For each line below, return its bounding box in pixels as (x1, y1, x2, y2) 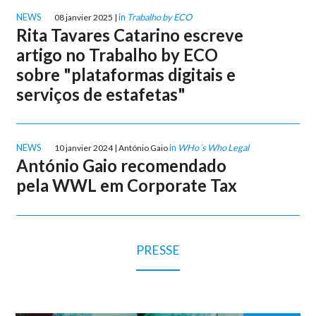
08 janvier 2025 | (54, 12, 119, 23)
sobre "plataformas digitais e (16, 64, 236, 85)
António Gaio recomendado (16, 155, 227, 176)
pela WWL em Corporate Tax (16, 175, 238, 196)
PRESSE (136, 242, 180, 257)
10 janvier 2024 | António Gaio (54, 142, 170, 154)
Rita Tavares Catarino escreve (16, 25, 244, 46)
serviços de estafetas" (16, 84, 186, 105)
